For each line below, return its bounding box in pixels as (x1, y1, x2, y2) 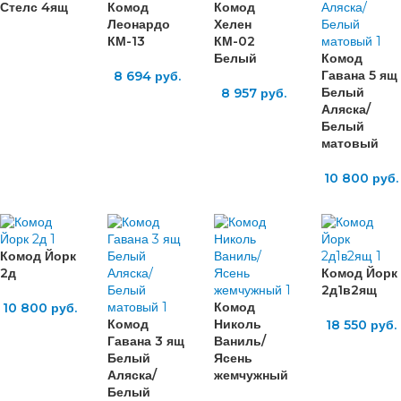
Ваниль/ (214, 332, 266, 349)
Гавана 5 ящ (320, 66, 397, 83)
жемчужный (214, 366, 288, 383)
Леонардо (107, 15, 170, 32)
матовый (320, 134, 379, 151)
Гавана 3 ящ (107, 332, 184, 349)
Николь (214, 315, 261, 332)
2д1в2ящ (320, 281, 377, 298)
